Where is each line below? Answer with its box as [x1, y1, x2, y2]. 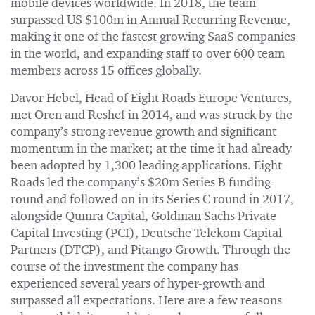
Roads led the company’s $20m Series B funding [11, 176, 271, 189]
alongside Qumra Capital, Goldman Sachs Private [11, 210, 276, 223]
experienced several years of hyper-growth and [11, 278, 265, 290]
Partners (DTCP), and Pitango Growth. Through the [11, 244, 290, 257]
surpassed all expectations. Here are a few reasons [11, 295, 282, 307]
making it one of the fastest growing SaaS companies [11, 31, 295, 44]
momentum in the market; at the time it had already [11, 143, 292, 155]
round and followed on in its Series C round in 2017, [11, 193, 294, 206]
